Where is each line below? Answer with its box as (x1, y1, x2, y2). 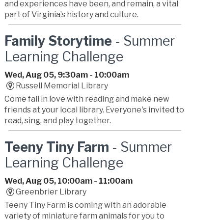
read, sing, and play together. (4, 116, 111, 126)
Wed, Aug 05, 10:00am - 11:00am (4, 176, 133, 186)
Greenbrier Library (15, 187, 86, 197)
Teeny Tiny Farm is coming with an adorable (4, 200, 167, 210)
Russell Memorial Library (15, 81, 108, 91)
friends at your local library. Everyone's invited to (4, 105, 185, 115)
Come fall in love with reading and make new (4, 94, 170, 104)
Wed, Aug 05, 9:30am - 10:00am (4, 70, 130, 80)
